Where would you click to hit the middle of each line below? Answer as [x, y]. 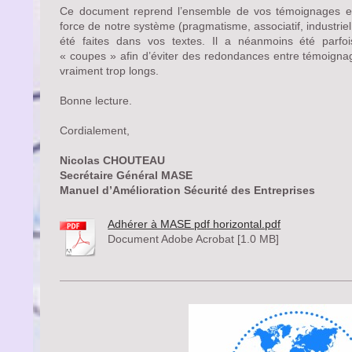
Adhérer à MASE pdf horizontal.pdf [194, 224]
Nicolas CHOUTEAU [113, 160]
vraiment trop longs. [110, 70]
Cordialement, [95, 130]
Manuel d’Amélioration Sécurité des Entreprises [188, 190]
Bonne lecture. [96, 100]
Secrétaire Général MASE [126, 175]
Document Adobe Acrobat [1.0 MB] [194, 238]
